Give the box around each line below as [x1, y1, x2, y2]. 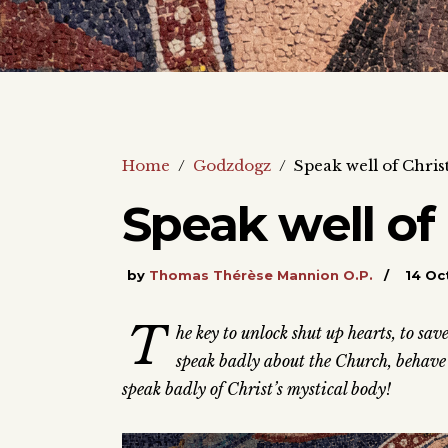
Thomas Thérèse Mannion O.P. [149, 267, 373, 283]
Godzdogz [193, 156, 271, 175]
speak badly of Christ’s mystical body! [122, 379, 391, 399]
